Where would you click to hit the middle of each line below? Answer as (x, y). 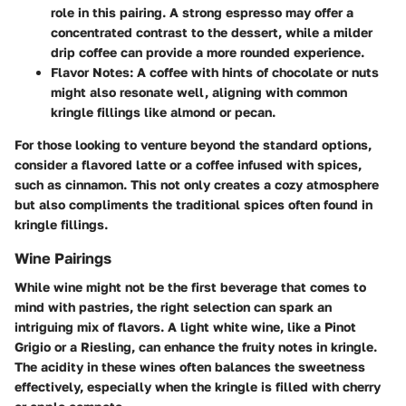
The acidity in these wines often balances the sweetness (190, 367)
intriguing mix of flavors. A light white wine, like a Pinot (185, 327)
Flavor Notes (90, 72)
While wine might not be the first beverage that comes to (190, 287)
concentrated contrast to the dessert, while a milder (212, 33)
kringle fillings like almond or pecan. (163, 112)
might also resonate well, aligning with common (199, 92)
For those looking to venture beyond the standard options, (193, 145)
